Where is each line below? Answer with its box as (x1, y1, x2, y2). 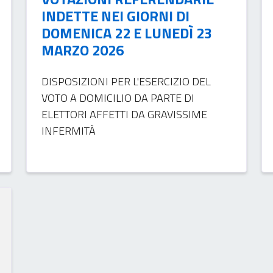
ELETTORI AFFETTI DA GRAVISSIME (41, 105, 207, 122)
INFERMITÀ (41, 122, 96, 139)
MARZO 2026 (41, 38, 124, 61)
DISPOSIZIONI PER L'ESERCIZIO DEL (41, 73, 211, 90)
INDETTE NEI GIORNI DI (41, 4, 190, 27)
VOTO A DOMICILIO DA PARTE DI (41, 89, 194, 106)
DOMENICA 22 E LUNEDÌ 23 (41, 21, 212, 44)
